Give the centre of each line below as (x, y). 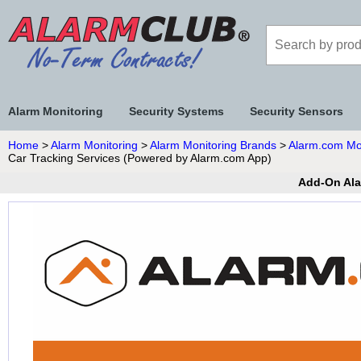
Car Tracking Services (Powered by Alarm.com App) (140, 158)
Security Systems (176, 111)
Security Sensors (297, 111)
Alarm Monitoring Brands (213, 145)
